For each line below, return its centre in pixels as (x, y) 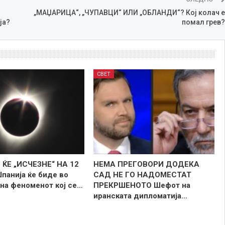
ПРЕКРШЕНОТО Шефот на (142, 185)
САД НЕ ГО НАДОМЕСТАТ (142, 175)
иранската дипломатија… (140, 196)
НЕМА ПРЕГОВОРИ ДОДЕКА (146, 164)
